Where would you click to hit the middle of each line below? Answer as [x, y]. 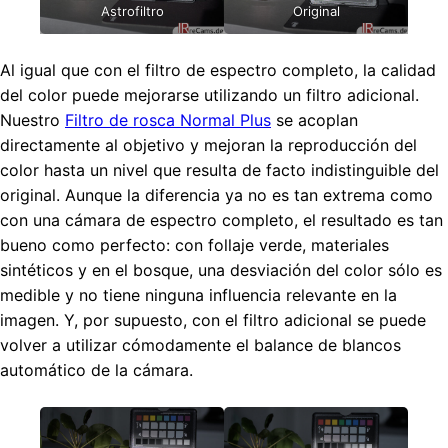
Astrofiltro [132, 11]
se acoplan [314, 120]
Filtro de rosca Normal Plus [168, 120]
